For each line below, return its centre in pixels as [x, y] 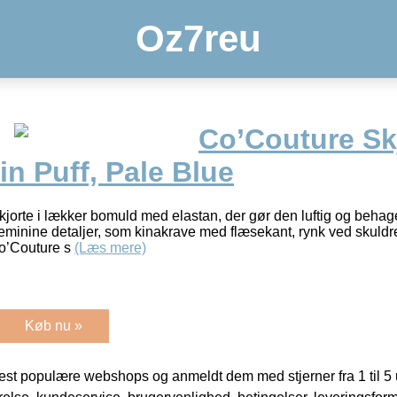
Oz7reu [198, 39]
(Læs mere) [110, 247]
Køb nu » [54, 325]
